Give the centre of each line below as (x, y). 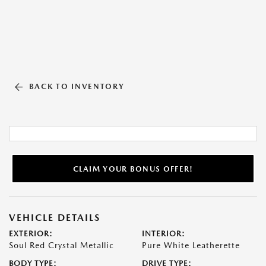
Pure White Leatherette (191, 245)
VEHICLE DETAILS (55, 218)
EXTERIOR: (31, 234)
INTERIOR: (164, 234)
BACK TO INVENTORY (77, 86)
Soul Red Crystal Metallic (61, 245)
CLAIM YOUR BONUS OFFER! (133, 169)
